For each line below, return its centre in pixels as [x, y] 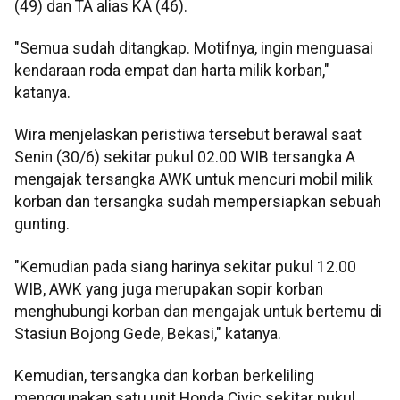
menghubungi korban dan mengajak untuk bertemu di [198, 311]
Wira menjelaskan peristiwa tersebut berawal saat [188, 135]
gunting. [42, 225]
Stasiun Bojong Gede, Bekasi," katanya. [148, 333]
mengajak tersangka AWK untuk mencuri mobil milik [194, 180]
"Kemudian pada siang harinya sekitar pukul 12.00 [185, 267]
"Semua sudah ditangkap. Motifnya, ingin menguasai [194, 49]
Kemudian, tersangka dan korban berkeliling [164, 376]
